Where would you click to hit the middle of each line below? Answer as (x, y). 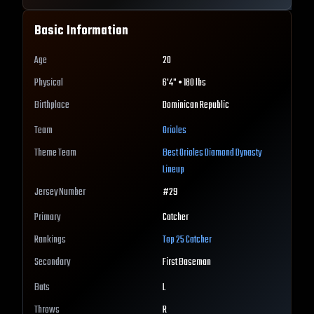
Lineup (173, 170)
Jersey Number (60, 193)
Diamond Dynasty (232, 153)
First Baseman (187, 263)
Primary (47, 218)
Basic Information (81, 32)
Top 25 (174, 240)
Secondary (52, 263)
